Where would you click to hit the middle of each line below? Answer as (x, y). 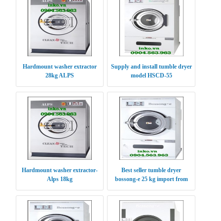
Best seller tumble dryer (151, 170)
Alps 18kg (60, 179)
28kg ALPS (60, 76)
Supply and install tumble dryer (151, 67)
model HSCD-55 (151, 76)
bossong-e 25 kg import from (151, 179)
